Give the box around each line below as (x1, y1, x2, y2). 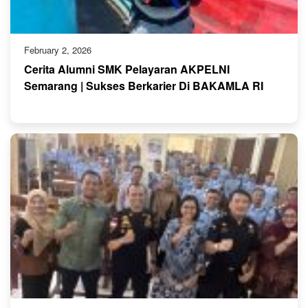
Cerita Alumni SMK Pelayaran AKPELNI (24, 61, 230, 78)
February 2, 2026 (24, 43, 91, 57)
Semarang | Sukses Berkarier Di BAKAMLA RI (24, 78, 263, 94)
